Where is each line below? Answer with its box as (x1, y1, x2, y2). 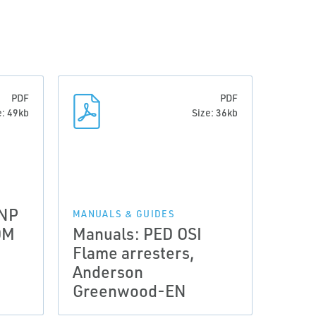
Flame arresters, (73, 242, 195, 263)
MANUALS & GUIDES (73, 208, 175, 219)
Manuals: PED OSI (73, 223, 202, 244)
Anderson (73, 261, 143, 282)
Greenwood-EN (73, 280, 186, 301)
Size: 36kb (192, 107, 238, 119)
